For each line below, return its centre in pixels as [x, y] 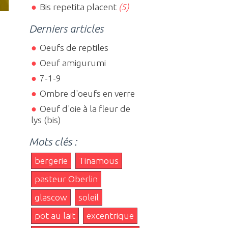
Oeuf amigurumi [73, 63]
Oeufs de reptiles [74, 47]
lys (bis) [46, 120]
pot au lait [55, 215]
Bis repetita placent [78, 7]
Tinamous [99, 160]
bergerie [51, 160]
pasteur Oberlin [66, 179]
